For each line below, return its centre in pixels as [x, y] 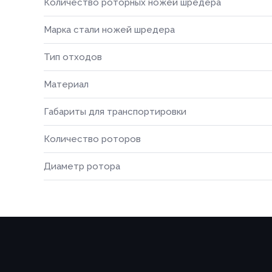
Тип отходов [73, 57]
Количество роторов [92, 139]
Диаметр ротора [82, 166]
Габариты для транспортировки [115, 112]
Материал [66, 84]
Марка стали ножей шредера [109, 30]
